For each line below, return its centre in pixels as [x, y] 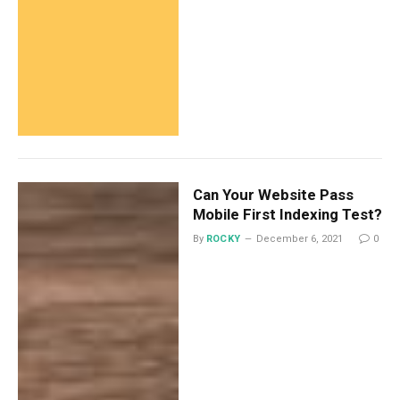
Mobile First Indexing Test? [287, 214]
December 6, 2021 [299, 238]
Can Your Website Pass [273, 194]
